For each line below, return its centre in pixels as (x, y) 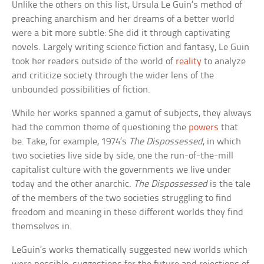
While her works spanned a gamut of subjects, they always (132, 114)
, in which (222, 142)
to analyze (224, 62)
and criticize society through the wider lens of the (113, 76)
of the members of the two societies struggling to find (122, 199)
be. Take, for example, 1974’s (71, 142)
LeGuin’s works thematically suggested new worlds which (130, 250)
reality (189, 62)
